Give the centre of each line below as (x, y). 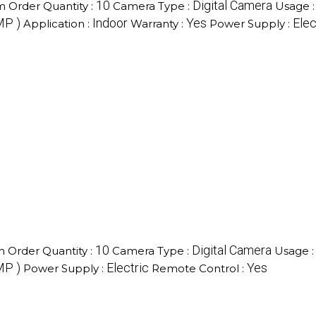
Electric (128, 267)
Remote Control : (199, 268)
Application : (58, 23)
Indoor (110, 23)
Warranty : (158, 23)
